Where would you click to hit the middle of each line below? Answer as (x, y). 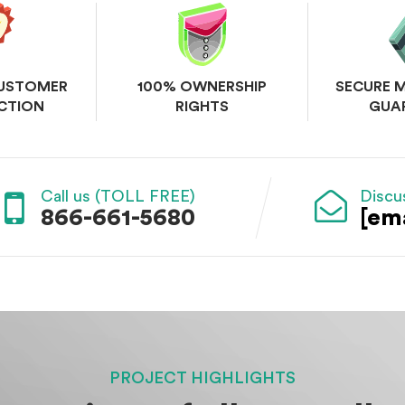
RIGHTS (202, 107)
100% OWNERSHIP (202, 87)
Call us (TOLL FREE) (118, 196)
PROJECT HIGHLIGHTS (202, 378)
